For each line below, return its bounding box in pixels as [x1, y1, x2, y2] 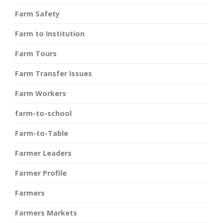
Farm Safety [15, 8, 60, 18]
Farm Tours [15, 48, 57, 58]
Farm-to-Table [15, 128, 68, 138]
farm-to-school [15, 108, 72, 118]
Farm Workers [15, 88, 66, 98]
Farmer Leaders [15, 148, 72, 158]
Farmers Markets [15, 208, 77, 218]
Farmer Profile [15, 168, 67, 178]
